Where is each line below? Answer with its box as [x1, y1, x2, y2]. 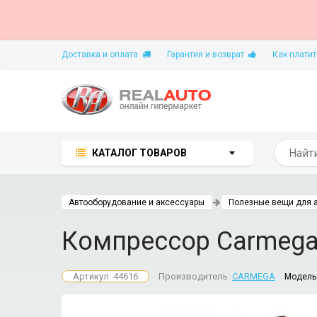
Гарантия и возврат [167, 50, 248, 59]
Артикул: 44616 [73, 271, 138, 282]
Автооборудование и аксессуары [69, 197, 204, 207]
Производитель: [158, 271, 232, 282]
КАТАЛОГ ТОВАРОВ [92, 147, 187, 158]
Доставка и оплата [62, 50, 142, 59]
